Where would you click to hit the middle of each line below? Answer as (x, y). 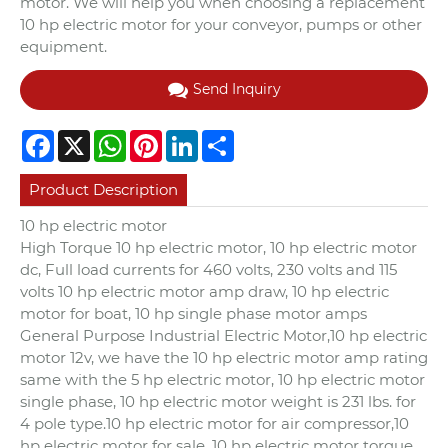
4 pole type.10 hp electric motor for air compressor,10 (214, 424)
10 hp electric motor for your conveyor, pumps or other (221, 24)
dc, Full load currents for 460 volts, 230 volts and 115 (208, 270)
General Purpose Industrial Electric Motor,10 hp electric (223, 336)
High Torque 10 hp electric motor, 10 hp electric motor (218, 248)
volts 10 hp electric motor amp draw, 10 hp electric (204, 292)
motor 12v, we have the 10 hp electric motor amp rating (224, 358)
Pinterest (196, 137)
